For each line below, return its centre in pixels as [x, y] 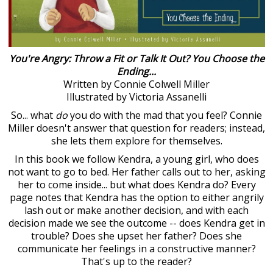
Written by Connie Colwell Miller [136, 84]
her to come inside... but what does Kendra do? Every [136, 184]
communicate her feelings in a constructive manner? [136, 248]
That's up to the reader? [136, 261]
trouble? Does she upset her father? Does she [136, 236]
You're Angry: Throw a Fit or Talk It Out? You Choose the [136, 58]
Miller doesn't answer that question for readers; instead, [136, 128]
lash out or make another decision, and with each [136, 210]
